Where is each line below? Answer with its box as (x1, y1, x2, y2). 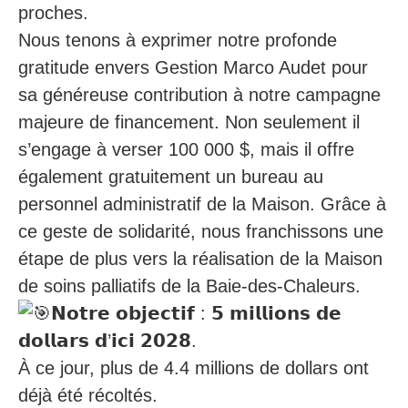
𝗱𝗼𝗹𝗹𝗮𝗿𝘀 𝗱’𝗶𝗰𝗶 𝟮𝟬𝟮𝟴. (18, 331, 197, 351)
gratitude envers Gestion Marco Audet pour (18, 57, 368, 77)
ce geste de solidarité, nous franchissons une (18, 221, 383, 241)
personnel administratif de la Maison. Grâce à (18, 194, 386, 214)
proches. (18, 3, 88, 23)
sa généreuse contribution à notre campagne (18, 85, 381, 105)
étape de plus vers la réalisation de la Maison (18, 249, 382, 269)
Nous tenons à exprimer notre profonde (18, 30, 337, 50)
